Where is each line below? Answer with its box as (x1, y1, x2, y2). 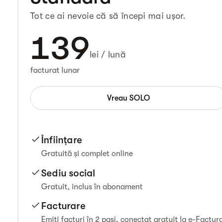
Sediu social (41, 167, 96, 179)
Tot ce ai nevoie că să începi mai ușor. (30, 11, 186, 21)
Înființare (41, 134, 82, 146)
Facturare (41, 200, 86, 212)
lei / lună (90, 50, 126, 60)
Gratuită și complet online (41, 149, 133, 159)
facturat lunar (30, 66, 80, 75)
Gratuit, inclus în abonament (41, 182, 143, 191)
